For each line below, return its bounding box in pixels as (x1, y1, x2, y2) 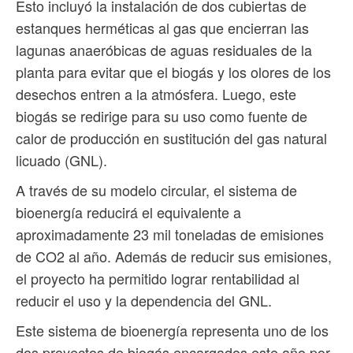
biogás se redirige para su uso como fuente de (16, 105, 307, 126)
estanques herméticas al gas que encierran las (16, 17, 309, 38)
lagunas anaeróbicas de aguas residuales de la (16, 39, 312, 60)
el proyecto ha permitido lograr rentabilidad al (16, 267, 299, 288)
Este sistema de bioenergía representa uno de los (16, 319, 329, 340)
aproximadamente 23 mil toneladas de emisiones (16, 223, 324, 244)
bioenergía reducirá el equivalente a (16, 201, 241, 222)
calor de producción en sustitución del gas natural (16, 127, 327, 148)
